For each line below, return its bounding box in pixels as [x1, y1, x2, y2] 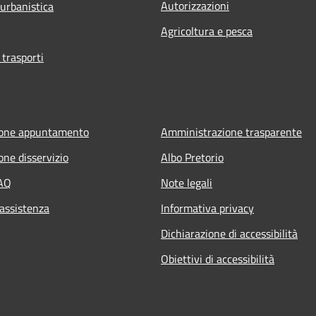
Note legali [161, 174, 212, 191]
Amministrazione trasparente [161, 123, 302, 140]
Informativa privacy [161, 199, 254, 217]
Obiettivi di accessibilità [161, 250, 274, 267]
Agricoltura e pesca [161, 22, 253, 39]
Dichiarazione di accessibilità [161, 224, 298, 242]
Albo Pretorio [161, 148, 224, 166]
